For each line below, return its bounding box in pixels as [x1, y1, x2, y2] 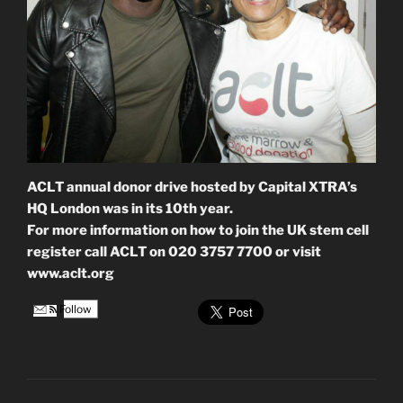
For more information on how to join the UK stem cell [27, 222, 369, 239]
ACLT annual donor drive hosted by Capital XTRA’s [27, 179, 357, 196]
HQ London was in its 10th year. [27, 201, 233, 218]
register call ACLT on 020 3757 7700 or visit [27, 244, 321, 261]
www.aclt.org [27, 265, 114, 282]
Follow [57, 302, 92, 317]
